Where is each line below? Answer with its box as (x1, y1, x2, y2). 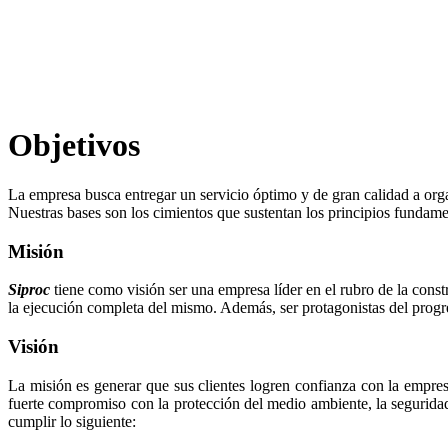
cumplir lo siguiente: (8, 412, 136, 430)
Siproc (8, 281, 50, 299)
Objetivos (8, 127, 140, 164)
